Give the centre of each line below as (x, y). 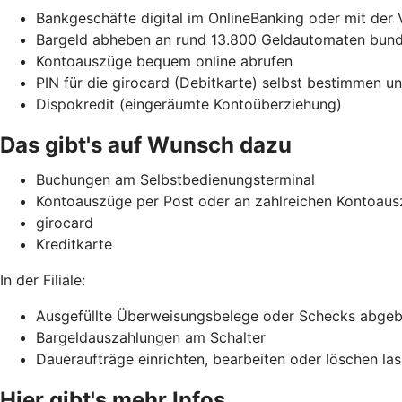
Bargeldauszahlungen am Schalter (151, 337)
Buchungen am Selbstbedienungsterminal (175, 179)
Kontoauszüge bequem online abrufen (164, 61)
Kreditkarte (74, 244)
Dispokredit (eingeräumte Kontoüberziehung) (189, 104)
